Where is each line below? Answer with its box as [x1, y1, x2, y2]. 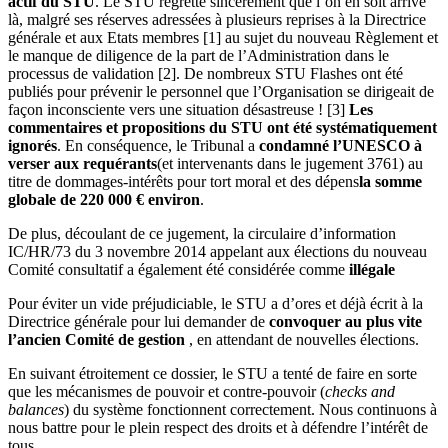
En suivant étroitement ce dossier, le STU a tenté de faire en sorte [8, 364, 417, 382]
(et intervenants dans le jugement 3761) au [157, 154, 423, 172]
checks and [325, 382, 395, 400]
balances [8, 400, 64, 418]
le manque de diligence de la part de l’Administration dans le [8, 46, 389, 64]
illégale [349, 260, 395, 278]
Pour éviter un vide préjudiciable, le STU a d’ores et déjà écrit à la [8, 294, 423, 312]
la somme [359, 172, 422, 190]
